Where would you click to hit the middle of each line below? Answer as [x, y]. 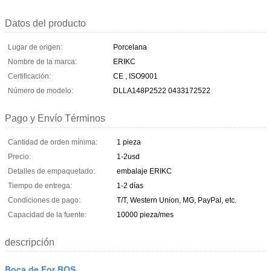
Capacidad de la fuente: [47, 214]
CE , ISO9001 [135, 76]
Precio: [19, 156]
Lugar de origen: [35, 47]
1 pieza [129, 142]
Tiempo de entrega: [40, 185]
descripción [30, 242]
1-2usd [128, 156]
